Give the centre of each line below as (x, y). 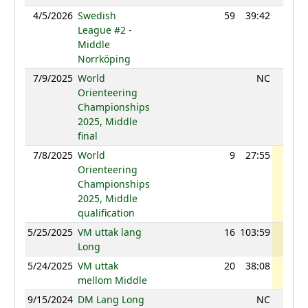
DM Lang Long (111, 300)
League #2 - (104, 30)
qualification (106, 213)
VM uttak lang (109, 232)
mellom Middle (112, 280)
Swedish (97, 16)
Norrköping (104, 59)
